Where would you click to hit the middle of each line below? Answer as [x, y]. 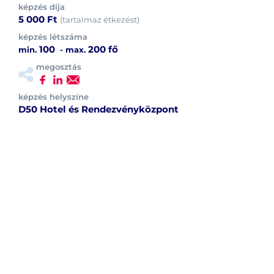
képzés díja [42, 6]
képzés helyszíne [54, 96]
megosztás [59, 66]
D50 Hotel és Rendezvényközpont [98, 109]
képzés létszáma [53, 36]
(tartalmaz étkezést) [100, 19]
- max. [73, 49]
